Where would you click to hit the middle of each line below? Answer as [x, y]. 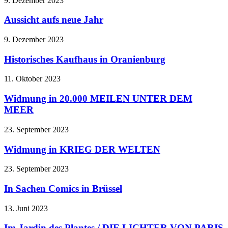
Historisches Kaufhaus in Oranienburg [85, 59]
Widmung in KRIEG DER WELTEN [82, 149]
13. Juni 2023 [26, 208]
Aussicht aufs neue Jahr [54, 20]
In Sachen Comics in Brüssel [63, 188]
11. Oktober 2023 [32, 79]
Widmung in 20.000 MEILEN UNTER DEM [98, 99]
